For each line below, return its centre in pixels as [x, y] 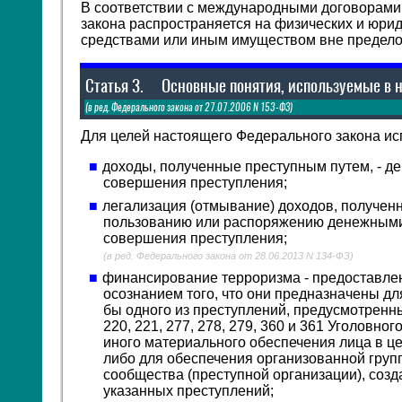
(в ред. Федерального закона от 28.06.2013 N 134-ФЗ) [229, 256]
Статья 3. [114, 85]
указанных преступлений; [189, 391]
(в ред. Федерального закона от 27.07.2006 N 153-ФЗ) [188, 107]
